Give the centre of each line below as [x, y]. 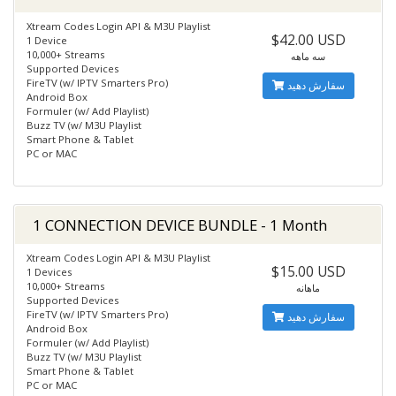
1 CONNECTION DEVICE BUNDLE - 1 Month [180, 225]
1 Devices [49, 272]
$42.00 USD [308, 40]
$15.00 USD [308, 271]
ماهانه [308, 288]
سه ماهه [308, 56]
